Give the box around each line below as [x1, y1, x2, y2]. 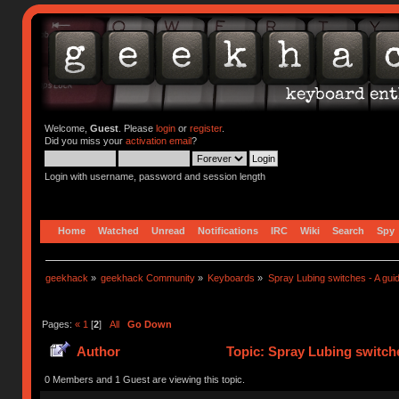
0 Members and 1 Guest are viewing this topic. [44, 373, 245, 385]
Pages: [41, 318, 75, 330]
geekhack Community [101, 272, 196, 283]
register [189, 123, 222, 134]
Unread [151, 224, 186, 236]
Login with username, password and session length [44, 171, 265, 182]
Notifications [198, 224, 259, 236]
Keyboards [208, 272, 256, 283]
